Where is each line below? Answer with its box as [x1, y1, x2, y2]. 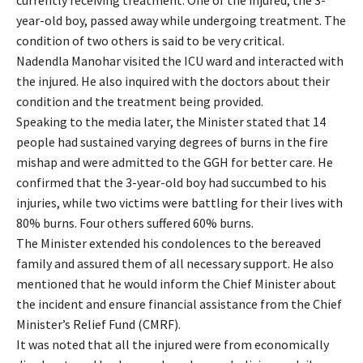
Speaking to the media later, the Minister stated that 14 [16, 113, 326, 130]
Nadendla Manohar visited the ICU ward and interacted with [16, 52, 344, 69]
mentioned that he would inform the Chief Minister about [16, 275, 336, 292]
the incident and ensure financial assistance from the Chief [16, 295, 342, 312]
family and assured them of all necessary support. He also [16, 254, 334, 271]
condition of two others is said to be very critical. [16, 32, 284, 49]
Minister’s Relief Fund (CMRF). [16, 315, 181, 332]
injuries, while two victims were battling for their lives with [16, 194, 343, 211]
